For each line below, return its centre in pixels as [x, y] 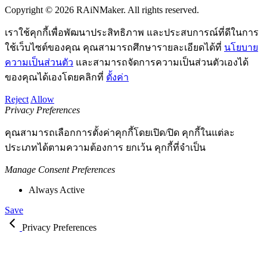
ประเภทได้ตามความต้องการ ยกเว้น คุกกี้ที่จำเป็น [105, 148]
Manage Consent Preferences [60, 170]
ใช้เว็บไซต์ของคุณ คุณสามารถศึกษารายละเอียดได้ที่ [114, 48]
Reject [17, 100]
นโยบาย [241, 48]
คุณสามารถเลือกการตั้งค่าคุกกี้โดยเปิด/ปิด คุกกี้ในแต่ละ [120, 133]
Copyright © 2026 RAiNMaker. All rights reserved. [102, 10]
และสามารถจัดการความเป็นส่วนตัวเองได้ [161, 63]
